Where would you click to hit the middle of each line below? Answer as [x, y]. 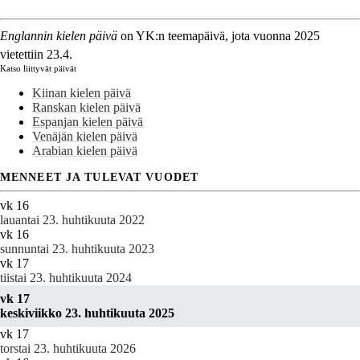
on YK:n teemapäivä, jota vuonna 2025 [219, 36]
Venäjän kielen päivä [85, 137]
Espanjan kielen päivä [88, 122]
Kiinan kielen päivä [82, 93]
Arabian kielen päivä [85, 151]
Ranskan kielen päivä [86, 108]
